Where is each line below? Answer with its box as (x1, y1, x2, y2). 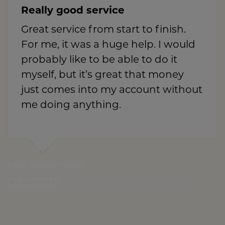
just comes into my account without (21, 85, 202, 96)
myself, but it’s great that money (21, 70, 184, 81)
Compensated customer (67, 178, 193, 189)
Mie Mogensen (8, 161, 85, 172)
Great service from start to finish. (21, 25, 186, 36)
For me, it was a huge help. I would (21, 40, 195, 51)
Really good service (21, 6, 125, 17)
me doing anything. (21, 100, 121, 111)
